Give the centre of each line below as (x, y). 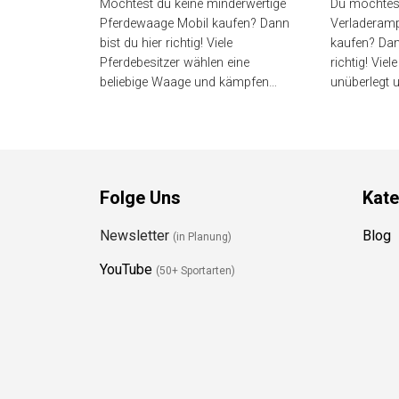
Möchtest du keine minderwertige (193, 52)
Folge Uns (134, 274)
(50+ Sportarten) (189, 347)
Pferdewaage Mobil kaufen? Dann (195, 71)
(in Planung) (195, 313)
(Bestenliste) (159, 24)
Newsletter (130, 312)
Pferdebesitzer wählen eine (175, 110)
